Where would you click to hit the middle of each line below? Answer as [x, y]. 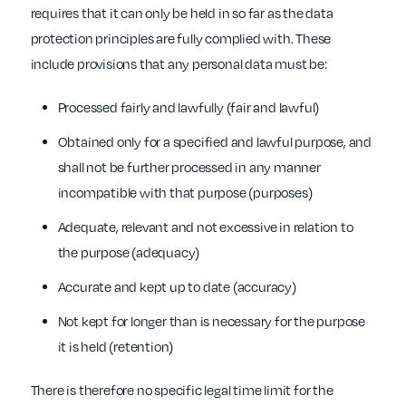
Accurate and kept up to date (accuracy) [177, 287]
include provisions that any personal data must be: [179, 64]
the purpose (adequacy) [129, 252]
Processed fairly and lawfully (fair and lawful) [188, 107]
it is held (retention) [116, 347]
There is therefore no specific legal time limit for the [182, 390]
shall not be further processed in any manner [189, 167]
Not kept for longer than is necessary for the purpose [211, 321]
